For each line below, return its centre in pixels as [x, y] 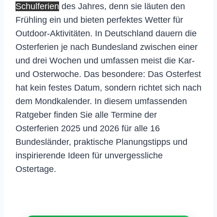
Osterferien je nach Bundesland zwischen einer [107, 47]
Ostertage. [36, 169]
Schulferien [37, 6]
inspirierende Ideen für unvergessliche [89, 155]
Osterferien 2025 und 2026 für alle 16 [88, 128]
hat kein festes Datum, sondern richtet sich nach [108, 87]
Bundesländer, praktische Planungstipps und [101, 142]
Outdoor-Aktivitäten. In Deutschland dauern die [106, 33]
